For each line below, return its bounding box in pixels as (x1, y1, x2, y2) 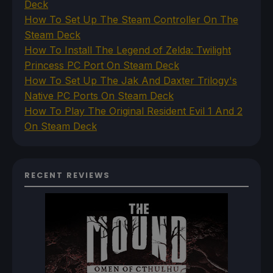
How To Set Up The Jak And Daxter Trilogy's (24, 74, 237, 87)
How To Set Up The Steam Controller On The (24, 13, 238, 26)
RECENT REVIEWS (24, 169, 110, 180)
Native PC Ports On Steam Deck (24, 89, 174, 102)
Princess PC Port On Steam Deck (24, 58, 179, 71)
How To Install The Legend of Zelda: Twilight (24, 43, 231, 56)
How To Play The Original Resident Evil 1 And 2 (24, 104, 243, 117)
